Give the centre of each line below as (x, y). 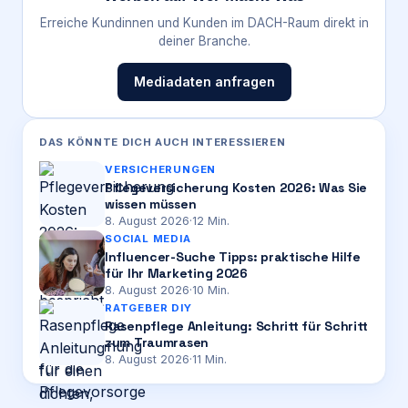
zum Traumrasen (157, 342)
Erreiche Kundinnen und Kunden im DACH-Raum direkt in (204, 22)
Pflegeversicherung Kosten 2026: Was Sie (236, 187)
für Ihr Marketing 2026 (176, 273)
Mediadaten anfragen (204, 81)
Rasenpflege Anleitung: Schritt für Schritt (236, 326)
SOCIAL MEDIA (148, 238)
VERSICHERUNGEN (161, 169)
